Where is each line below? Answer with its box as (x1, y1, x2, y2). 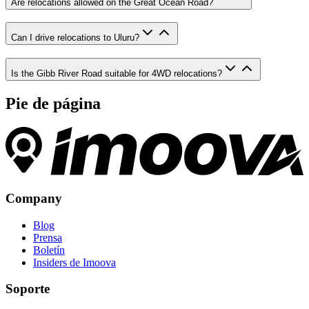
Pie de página (6, 94, 101, 112)
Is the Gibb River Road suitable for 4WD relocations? (11, 68, 222, 79)
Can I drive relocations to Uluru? (11, 32, 139, 43)
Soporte (6, 281, 50, 297)
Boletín (33, 243, 65, 256)
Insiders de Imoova (33, 256, 116, 268)
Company (6, 191, 62, 206)
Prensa (33, 231, 62, 243)
